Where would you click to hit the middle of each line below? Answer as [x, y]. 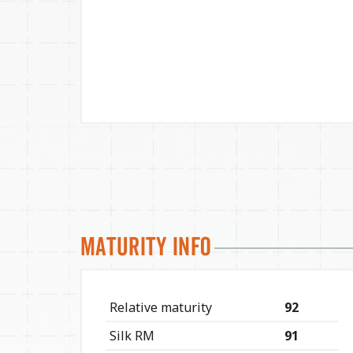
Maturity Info [146, 246]
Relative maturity [161, 307]
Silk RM [132, 335]
